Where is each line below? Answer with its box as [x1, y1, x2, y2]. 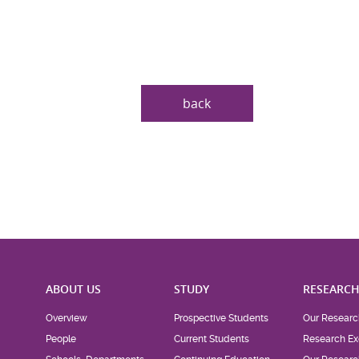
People [45, 333, 76, 345]
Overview [45, 313, 87, 325]
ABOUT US [45, 281, 101, 297]
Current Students [174, 333, 250, 345]
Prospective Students [174, 313, 269, 325]
